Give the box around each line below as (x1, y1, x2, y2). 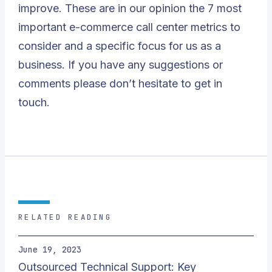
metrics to (188, 21, 240, 33)
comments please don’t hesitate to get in (18, 77, 222, 90)
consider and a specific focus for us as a (18, 39, 221, 52)
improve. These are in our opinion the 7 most (18, 2, 242, 15)
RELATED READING (18, 212, 112, 222)
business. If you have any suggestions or (18, 58, 223, 71)
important (18, 21, 69, 33)
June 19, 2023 (18, 244, 81, 255)
